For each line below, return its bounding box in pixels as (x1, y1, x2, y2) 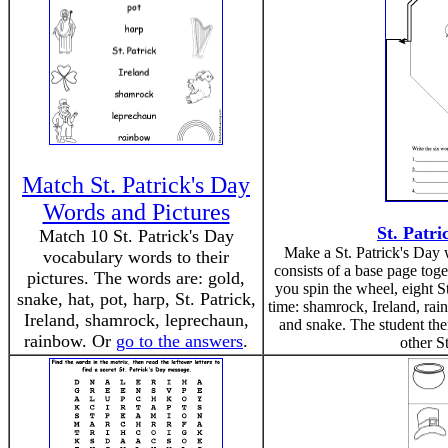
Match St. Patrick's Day (22, 172, 250, 198)
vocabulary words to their (43, 247, 229, 267)
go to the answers (116, 331, 243, 351)
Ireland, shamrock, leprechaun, (23, 310, 249, 330)
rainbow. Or (24, 331, 116, 351)
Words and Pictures (42, 199, 230, 225)
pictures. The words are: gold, (27, 268, 245, 288)
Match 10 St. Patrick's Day (38, 226, 234, 246)
